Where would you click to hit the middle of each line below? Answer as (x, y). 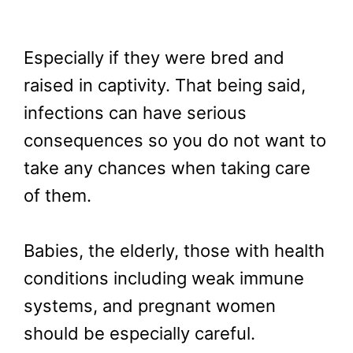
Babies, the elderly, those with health (174, 250)
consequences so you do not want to (175, 140)
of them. (58, 195)
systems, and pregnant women (150, 305)
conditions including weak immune (164, 278)
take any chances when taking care (167, 167)
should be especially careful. (139, 333)
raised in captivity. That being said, (165, 85)
